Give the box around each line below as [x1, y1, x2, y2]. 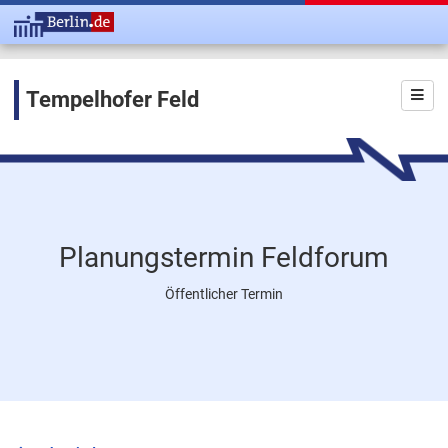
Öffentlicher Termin [164, 286, 283, 304]
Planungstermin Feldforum [59, 240, 389, 274]
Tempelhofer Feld [26, 86, 200, 113]
